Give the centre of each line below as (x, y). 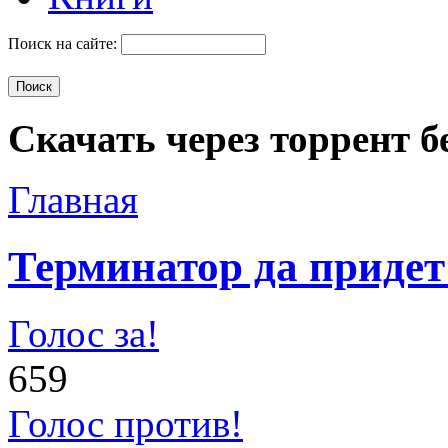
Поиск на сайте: (64, 43)
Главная (73, 199)
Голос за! (83, 333)
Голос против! (125, 423)
